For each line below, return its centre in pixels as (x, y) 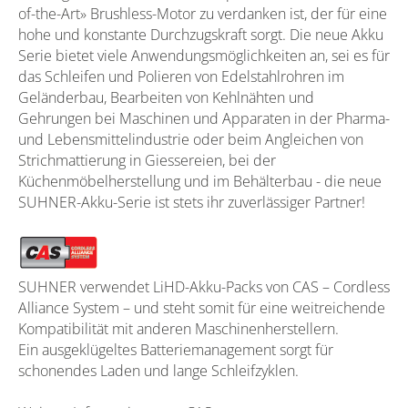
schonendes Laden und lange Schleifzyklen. (158, 370)
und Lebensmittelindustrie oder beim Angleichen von (191, 139)
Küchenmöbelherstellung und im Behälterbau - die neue (200, 181)
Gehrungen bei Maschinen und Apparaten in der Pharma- (204, 118)
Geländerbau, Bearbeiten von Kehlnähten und (166, 97)
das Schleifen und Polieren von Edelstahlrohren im (181, 76)
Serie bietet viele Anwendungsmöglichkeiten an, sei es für (204, 55)
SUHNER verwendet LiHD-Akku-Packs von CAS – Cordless (204, 286)
